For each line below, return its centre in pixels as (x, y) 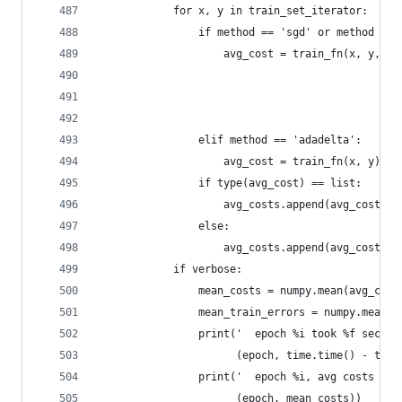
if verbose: (170, 269)
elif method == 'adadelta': (230, 140)
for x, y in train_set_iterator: (233, 11)
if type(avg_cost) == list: (230, 183)
